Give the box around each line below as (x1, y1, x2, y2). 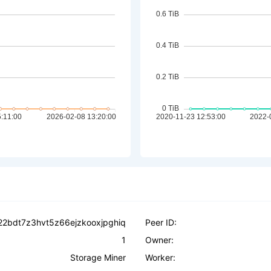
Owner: (145, 235, 174, 245)
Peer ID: (145, 217, 177, 227)
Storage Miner (70, 252, 126, 263)
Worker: (145, 252, 175, 263)
